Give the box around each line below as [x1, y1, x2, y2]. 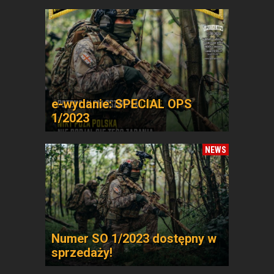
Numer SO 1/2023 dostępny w [51, 231, 217, 246]
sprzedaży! [51, 245, 113, 260]
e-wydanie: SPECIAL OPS [51, 97, 192, 111]
